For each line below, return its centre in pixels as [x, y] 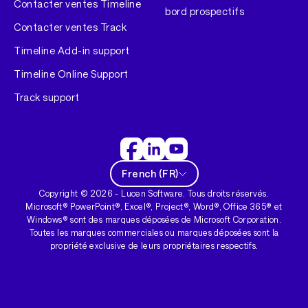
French [139, 173]
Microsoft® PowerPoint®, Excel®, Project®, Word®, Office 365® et [154, 207]
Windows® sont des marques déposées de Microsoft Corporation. [154, 220]
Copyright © [65, 194]
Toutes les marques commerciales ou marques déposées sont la [154, 233]
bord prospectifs [205, 11]
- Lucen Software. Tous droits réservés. [191, 194]
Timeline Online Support [71, 74]
